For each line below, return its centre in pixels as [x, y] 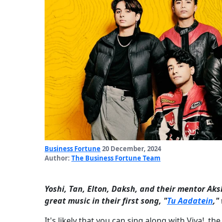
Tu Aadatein [190, 201]
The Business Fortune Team [116, 158]
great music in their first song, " [106, 201]
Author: [58, 158]
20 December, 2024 [131, 149]
